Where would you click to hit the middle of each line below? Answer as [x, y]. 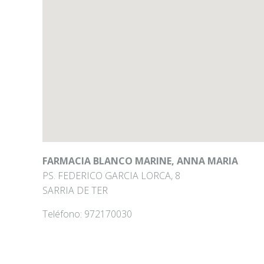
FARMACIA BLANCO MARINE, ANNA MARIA [140, 161]
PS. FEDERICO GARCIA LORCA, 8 [111, 176]
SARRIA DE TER [75, 190]
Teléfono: [63, 214]
